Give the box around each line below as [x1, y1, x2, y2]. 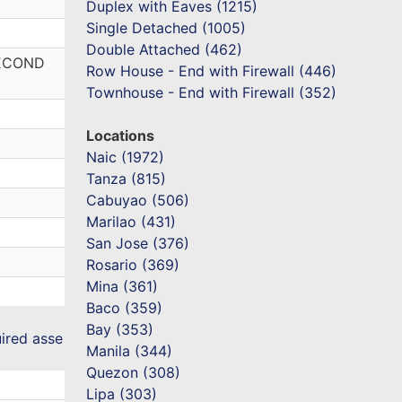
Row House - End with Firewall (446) [86, 62, 337, 80]
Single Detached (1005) [86, 19, 247, 37]
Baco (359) [86, 299, 163, 317]
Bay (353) [86, 320, 154, 338]
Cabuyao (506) [86, 191, 190, 209]
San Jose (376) [86, 234, 190, 252]
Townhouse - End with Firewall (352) [86, 83, 337, 101]
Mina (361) [86, 277, 159, 295]
